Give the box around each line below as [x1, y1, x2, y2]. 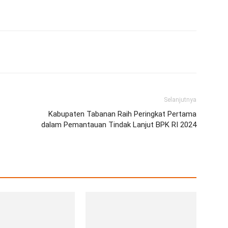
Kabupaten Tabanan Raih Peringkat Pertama [48, 109, 196, 119]
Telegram [118, 48, 141, 55]
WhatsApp [51, 48, 78, 55]
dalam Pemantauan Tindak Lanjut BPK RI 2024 [41, 120, 196, 129]
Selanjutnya [164, 96, 196, 103]
